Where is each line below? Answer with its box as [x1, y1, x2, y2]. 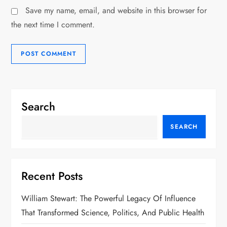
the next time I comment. [11, 19, 95, 31]
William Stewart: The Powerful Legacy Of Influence [21, 193, 196, 205]
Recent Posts [21, 168, 83, 184]
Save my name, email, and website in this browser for [25, 5, 207, 17]
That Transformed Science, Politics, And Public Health [21, 207, 205, 219]
